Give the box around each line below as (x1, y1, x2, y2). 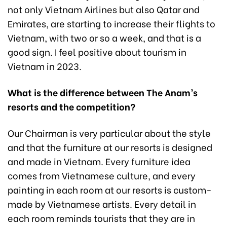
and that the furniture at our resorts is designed (8, 139, 212, 154)
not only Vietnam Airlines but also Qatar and (8, 2, 200, 16)
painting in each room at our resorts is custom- (8, 182, 212, 196)
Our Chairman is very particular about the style (8, 125, 211, 139)
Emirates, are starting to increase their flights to (8, 16, 215, 30)
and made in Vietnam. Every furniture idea (8, 154, 191, 168)
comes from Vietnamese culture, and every (8, 168, 196, 182)
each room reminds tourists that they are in (8, 210, 195, 224)
